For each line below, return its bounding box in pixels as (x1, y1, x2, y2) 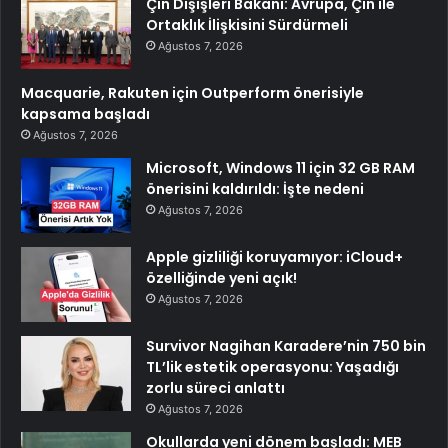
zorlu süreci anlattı (146, 378, 285, 399)
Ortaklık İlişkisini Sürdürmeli (146, 15, 348, 36)
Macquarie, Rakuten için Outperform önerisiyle (21, 83, 364, 104)
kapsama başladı (21, 104, 150, 125)
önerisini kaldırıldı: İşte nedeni (146, 179, 364, 200)
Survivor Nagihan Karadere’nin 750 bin (146, 336, 426, 357)
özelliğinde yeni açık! (146, 268, 297, 289)
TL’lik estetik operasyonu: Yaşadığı (146, 357, 399, 378)
